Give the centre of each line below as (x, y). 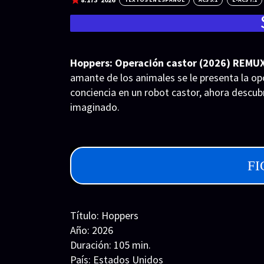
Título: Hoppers (104, 215)
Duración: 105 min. (110, 245)
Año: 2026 (92, 230)
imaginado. (95, 107)
